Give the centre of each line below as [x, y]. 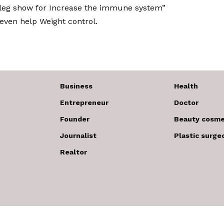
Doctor [186, 102]
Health [186, 86]
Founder [75, 119]
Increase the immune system [106, 7]
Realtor [73, 152]
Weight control [68, 21]
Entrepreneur [84, 102]
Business [76, 86]
